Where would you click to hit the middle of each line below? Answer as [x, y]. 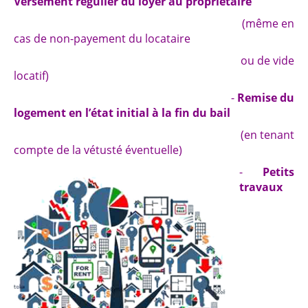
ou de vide [154, 60]
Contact [42, 46]
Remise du [266, 98]
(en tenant [154, 135]
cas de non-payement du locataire [102, 38]
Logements [59, 22]
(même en [154, 23]
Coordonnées [64, 95]
